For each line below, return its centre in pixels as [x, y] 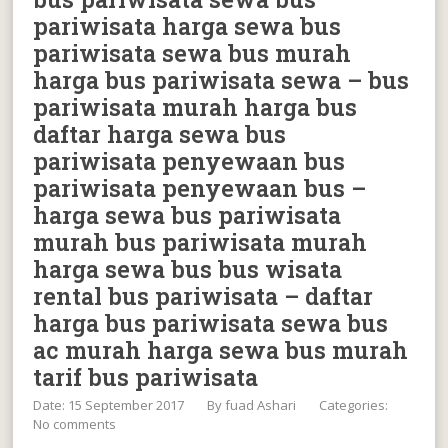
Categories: [354, 405]
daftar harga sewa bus [160, 134]
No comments [75, 424]
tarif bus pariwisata [146, 377]
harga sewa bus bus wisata [188, 269]
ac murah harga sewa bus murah [221, 350]
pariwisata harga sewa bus [187, 26]
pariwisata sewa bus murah [192, 53]
